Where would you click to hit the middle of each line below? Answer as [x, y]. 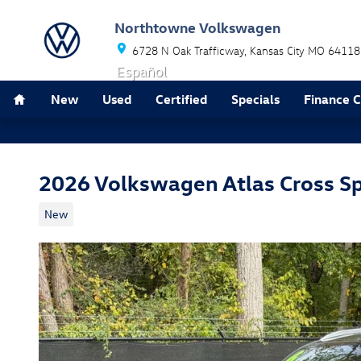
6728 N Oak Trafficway [188, 50]
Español [141, 71]
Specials [255, 99]
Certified [181, 99]
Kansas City [277, 50]
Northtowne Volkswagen [197, 27]
